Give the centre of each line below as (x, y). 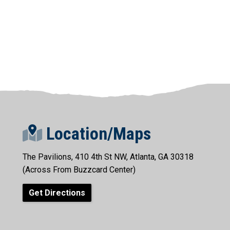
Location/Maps (97, 133)
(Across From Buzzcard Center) (79, 169)
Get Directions (57, 193)
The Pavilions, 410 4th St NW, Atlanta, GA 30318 (108, 157)
